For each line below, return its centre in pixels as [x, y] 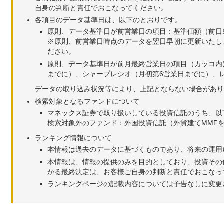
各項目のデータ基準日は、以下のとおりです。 [108, 20]
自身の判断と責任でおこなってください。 [101, 8]
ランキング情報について [73, 138]
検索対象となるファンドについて [87, 102]
